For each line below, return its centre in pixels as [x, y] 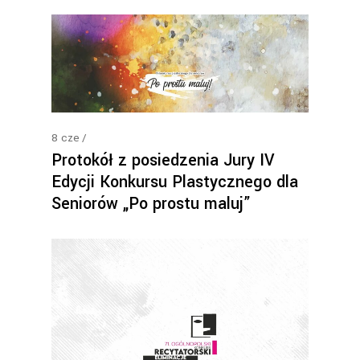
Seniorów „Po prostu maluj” [151, 203]
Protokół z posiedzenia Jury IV [163, 160]
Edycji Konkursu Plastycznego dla [175, 182]
